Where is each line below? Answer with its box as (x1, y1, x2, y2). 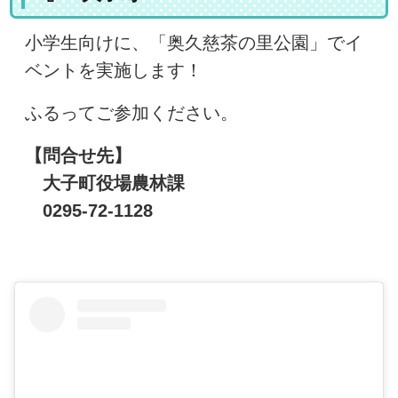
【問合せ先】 (25, 145, 132, 165)
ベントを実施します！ (25, 60, 203, 81)
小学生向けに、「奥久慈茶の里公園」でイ (25, 33, 363, 53)
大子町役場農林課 (25, 172, 186, 193)
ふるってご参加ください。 (25, 103, 239, 123)
